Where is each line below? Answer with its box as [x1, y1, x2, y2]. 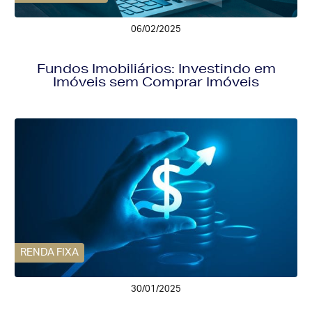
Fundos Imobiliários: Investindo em [36, 61, 276, 77]
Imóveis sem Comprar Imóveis [53, 74, 259, 90]
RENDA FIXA [20, 247, 79, 258]
